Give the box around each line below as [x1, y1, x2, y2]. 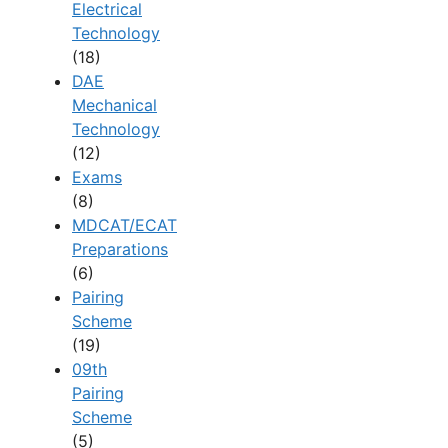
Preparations [72, 239, 168, 260]
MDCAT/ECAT [72, 215, 177, 236]
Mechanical [72, 95, 157, 116]
